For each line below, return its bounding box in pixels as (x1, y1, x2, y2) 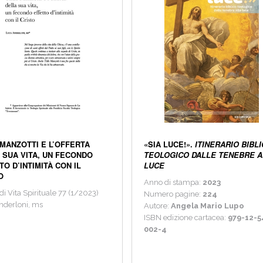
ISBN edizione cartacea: (144, 213, 228, 222)
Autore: (144, 201, 170, 211)
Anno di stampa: (144, 178, 203, 187)
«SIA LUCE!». (144, 139, 193, 150)
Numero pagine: (144, 190, 203, 199)
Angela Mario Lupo (169, 201, 245, 211)
